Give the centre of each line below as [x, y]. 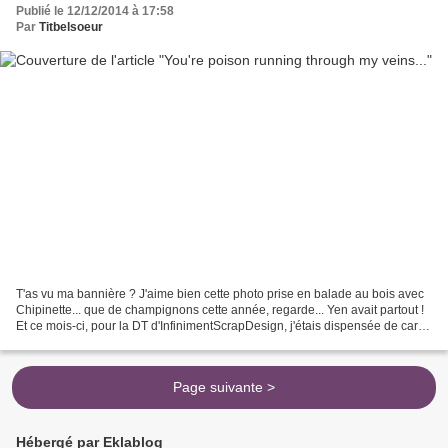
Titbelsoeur [71, 26]
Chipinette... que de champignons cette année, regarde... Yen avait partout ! [220, 310]
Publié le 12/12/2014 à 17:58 [95, 10]
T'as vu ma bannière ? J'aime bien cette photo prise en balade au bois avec [220, 294]
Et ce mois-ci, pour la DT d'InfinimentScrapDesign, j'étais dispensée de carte [222, 326]
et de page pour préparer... [88, 342]
